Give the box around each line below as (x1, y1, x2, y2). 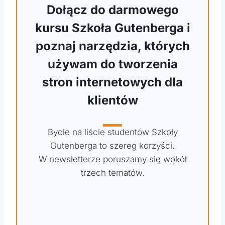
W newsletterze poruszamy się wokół (38, 154, 187, 164)
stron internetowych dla (42, 74, 183, 89)
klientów (87, 92, 138, 107)
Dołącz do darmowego (46, 2, 179, 17)
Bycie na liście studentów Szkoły (47, 127, 178, 137)
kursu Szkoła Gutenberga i (35, 20, 190, 35)
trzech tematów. (80, 167, 145, 178)
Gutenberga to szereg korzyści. (50, 140, 175, 151)
